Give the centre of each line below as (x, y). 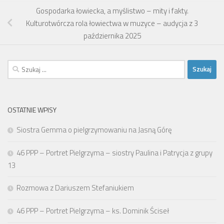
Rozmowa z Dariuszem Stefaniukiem (75, 187)
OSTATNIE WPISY (32, 109)
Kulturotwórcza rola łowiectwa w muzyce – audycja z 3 (112, 23)
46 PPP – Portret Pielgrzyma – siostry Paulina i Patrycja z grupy (114, 152)
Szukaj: (18, 65)
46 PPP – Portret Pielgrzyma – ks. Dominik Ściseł (93, 210)
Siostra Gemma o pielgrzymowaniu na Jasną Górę (94, 129)
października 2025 (112, 35)
